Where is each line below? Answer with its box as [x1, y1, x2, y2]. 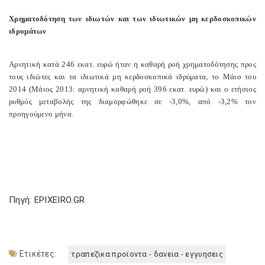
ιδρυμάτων [9, 27, 47, 35]
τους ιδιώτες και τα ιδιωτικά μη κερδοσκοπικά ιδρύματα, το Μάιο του [9, 72, 256, 81]
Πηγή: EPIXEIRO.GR [9, 195, 85, 205]
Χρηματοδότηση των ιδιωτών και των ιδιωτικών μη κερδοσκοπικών [9, 14, 256, 23]
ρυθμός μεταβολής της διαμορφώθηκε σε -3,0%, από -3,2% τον [9, 97, 256, 106]
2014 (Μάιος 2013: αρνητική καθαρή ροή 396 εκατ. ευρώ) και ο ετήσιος [9, 85, 256, 93]
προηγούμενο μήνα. [9, 109, 74, 118]
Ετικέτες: [17, 249, 57, 258]
